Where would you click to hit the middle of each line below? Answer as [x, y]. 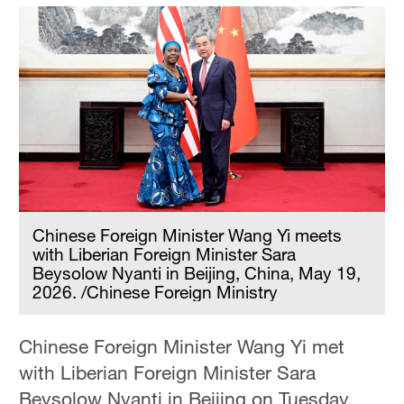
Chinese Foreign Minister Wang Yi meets [188, 234]
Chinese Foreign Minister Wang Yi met [182, 346]
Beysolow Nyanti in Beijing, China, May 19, [197, 272]
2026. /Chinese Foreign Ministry [156, 291]
